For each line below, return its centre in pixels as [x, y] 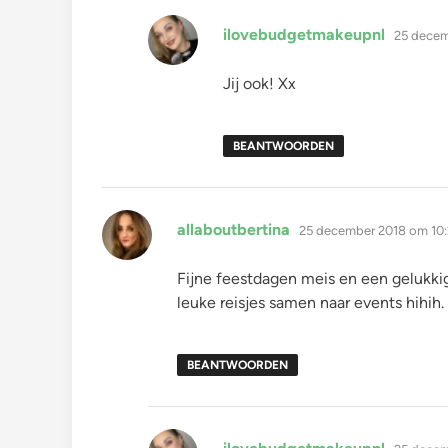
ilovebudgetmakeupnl [304, 34]
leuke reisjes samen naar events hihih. [310, 302]
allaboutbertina [233, 229]
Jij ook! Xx [259, 83]
